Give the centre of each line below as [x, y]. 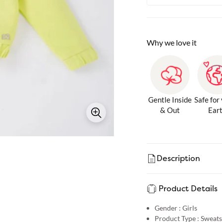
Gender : [167, 208]
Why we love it [171, 42]
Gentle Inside [170, 99]
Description [178, 159]
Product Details [188, 189]
